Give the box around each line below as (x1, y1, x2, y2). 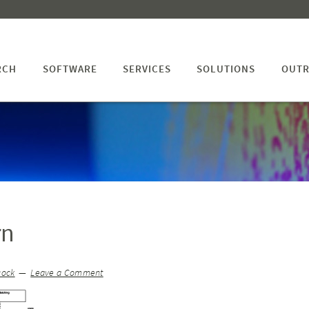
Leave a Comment (30, 267, 103, 279)
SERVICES (122, 62, 171, 75)
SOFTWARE (42, 62, 97, 75)
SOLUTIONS (197, 62, 256, 75)
